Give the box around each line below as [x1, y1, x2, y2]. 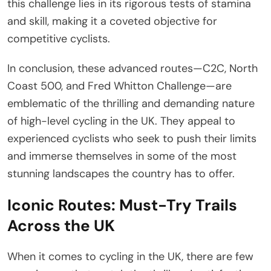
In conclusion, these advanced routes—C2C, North [7, 60, 258, 76]
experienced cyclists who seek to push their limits [7, 131, 256, 146]
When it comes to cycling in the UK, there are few [7, 249, 253, 264]
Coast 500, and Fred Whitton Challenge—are [7, 78, 232, 93]
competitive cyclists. [7, 31, 110, 46]
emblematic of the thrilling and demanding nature [7, 96, 255, 111]
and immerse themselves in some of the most [7, 148, 237, 163]
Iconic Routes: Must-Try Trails [7, 194, 237, 215]
